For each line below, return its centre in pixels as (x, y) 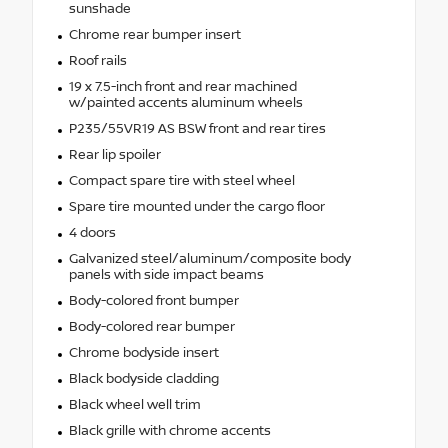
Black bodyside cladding (143, 379)
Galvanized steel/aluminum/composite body (209, 259)
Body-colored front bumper (153, 301)
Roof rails (97, 61)
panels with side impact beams (166, 275)
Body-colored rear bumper (151, 327)
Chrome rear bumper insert (154, 35)
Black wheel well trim (134, 405)
